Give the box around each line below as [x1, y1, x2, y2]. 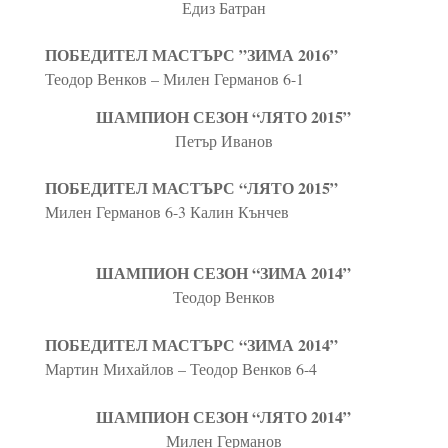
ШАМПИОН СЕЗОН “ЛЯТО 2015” [96, 104, 352, 128]
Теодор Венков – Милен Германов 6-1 [44, 67, 304, 89]
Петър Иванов [174, 129, 273, 151]
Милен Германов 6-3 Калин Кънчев [44, 200, 289, 222]
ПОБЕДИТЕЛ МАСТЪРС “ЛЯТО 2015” [44, 175, 338, 199]
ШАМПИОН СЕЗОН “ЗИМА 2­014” [96, 260, 352, 284]
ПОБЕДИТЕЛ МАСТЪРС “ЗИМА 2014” [44, 332, 338, 356]
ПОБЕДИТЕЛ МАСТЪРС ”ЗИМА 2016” [44, 42, 338, 66]
